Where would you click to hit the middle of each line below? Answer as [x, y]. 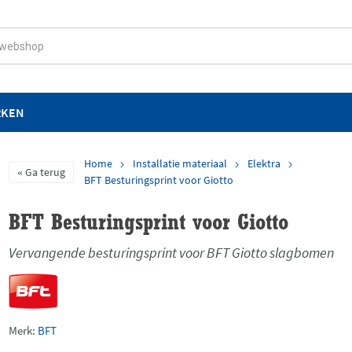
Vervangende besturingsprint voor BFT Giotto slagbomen [172, 252]
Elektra [264, 163]
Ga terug [46, 172]
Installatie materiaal [180, 163]
